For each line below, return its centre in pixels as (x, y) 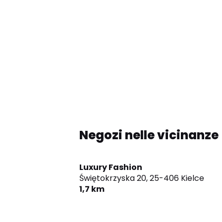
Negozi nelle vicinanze (149, 135)
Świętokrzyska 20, (113, 178)
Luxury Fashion (111, 167)
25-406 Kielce (177, 178)
